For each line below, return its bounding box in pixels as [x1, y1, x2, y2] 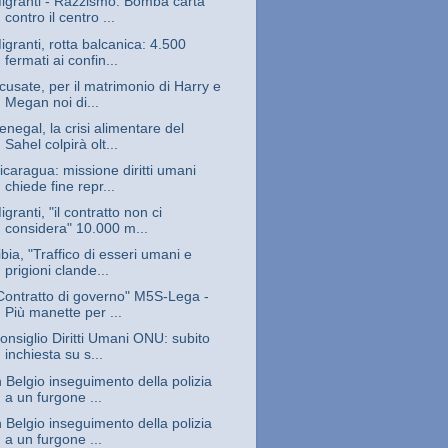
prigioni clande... [4, 263, 109, 279]
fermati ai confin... [4, 52, 118, 68]
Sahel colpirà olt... [4, 136, 118, 152]
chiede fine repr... [4, 178, 115, 194]
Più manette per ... [4, 305, 122, 321]
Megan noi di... [4, 94, 99, 110]
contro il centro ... [4, 10, 115, 26]
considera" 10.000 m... [4, 221, 148, 237]
